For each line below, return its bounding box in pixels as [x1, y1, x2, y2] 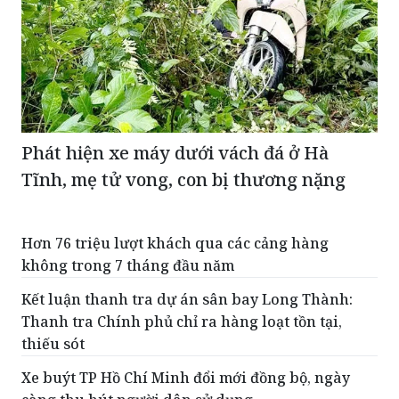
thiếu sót [21, 333, 85, 354]
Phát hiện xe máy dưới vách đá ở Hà [21, 140, 329, 165]
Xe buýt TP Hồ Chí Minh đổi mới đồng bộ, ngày [21, 367, 350, 387]
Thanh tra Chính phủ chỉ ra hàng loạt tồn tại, [21, 311, 342, 331]
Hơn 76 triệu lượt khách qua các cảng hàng [21, 232, 329, 253]
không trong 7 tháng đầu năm [21, 255, 234, 275]
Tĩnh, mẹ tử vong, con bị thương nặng [21, 167, 346, 191]
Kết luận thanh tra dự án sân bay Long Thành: [21, 289, 353, 309]
